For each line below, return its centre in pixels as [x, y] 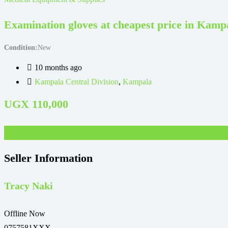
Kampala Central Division [77, 81]
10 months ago [58, 67]
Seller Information [48, 158]
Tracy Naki [28, 186]
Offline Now [25, 213]
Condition [20, 47]
